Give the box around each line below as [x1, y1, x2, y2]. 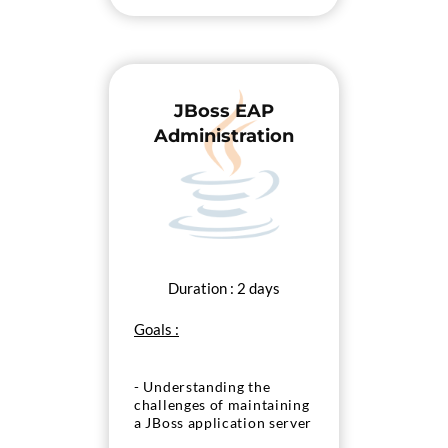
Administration [154, 125, 294, 147]
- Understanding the [134, 379, 271, 395]
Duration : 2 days [168, 279, 280, 297]
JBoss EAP [174, 100, 274, 122]
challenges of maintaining [134, 397, 310, 413]
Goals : [134, 319, 179, 338]
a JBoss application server [134, 415, 313, 431]
